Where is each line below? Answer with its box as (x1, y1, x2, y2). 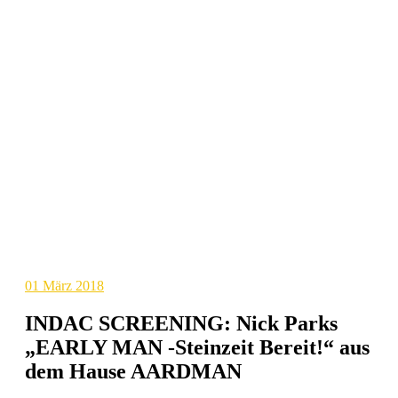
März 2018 (43, 278, 104, 294)
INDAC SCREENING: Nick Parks (25, 312, 338, 336)
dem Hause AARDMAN (25, 360, 242, 384)
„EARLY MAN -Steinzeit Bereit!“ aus (25, 336, 370, 360)
